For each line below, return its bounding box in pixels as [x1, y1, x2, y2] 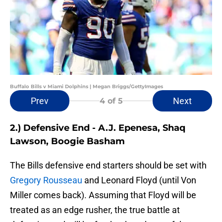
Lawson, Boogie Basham [10, 136, 125, 147]
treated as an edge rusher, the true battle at [10, 205, 180, 216]
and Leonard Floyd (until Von [82, 175, 196, 186]
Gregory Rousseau [10, 175, 82, 186]
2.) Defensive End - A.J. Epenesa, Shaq [10, 122, 185, 134]
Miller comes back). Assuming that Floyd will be [10, 190, 196, 201]
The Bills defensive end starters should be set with [10, 160, 207, 171]
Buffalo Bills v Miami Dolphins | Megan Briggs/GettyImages [10, 83, 163, 90]
